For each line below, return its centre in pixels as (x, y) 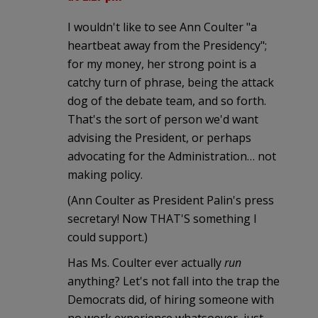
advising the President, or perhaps (159, 137)
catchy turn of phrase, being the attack (171, 82)
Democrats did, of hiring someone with (171, 299)
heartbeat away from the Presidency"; (167, 45)
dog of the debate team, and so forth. (167, 100)
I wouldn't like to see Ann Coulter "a (162, 27)
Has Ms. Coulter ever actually (146, 262)
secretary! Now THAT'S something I (162, 218)
